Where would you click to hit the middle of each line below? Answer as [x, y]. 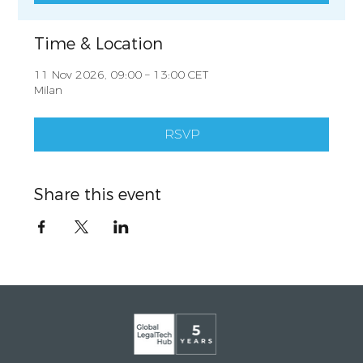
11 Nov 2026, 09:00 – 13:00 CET [122, 74]
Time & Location [99, 43]
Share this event [98, 194]
